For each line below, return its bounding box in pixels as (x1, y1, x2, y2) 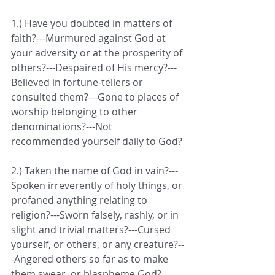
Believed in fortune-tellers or (11, 76, 145, 90)
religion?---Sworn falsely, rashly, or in (11, 208, 181, 222)
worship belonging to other (11, 105, 140, 119)
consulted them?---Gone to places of (11, 90, 181, 104)
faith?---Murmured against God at (11, 31, 168, 45)
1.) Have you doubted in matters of (11, 17, 174, 31)
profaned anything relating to (11, 193, 150, 207)
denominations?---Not (11, 120, 115, 134)
